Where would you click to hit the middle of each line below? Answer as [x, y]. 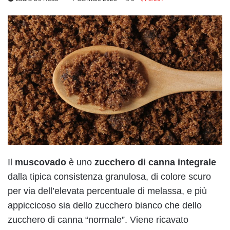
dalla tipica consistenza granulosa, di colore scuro [109, 176]
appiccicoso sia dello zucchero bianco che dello [105, 205]
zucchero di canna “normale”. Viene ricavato [98, 219]
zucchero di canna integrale [155, 162]
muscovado [41, 162]
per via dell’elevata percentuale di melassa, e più [107, 191]
